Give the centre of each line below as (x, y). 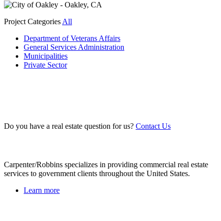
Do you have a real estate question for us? (69, 126)
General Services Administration (74, 47)
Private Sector (45, 65)
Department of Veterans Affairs (72, 38)
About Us (20, 145)
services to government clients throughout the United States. (97, 174)
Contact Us (153, 126)
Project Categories (33, 21)
